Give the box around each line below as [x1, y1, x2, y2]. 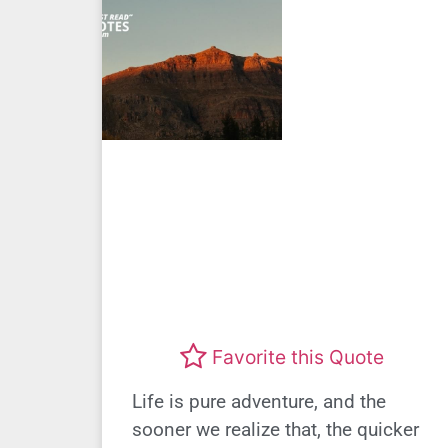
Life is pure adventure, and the [132, 389, 386, 413]
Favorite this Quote [212, 345, 384, 370]
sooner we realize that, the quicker [132, 417, 419, 441]
